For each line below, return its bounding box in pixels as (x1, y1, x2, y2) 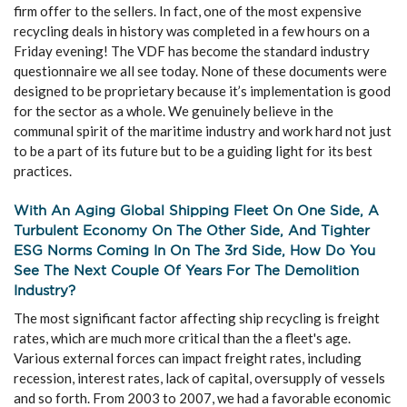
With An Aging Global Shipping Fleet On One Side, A (14, 202, 379, 219)
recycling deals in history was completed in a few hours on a (14, 23, 370, 39)
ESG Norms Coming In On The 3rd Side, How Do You (14, 242, 375, 259)
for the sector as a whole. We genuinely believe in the (14, 103, 333, 119)
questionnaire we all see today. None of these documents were (14, 63, 387, 79)
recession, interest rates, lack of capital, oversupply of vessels (14, 370, 385, 386)
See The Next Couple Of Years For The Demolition (14, 262, 359, 279)
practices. (14, 163, 72, 179)
